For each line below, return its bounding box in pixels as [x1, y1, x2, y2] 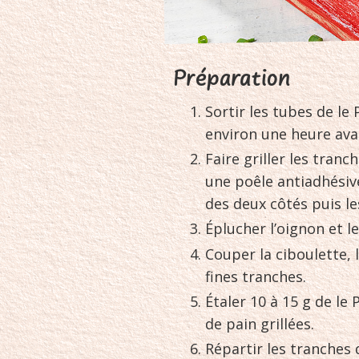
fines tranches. [205, 266, 307, 286]
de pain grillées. [205, 313, 315, 333]
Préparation [173, 68, 292, 91]
